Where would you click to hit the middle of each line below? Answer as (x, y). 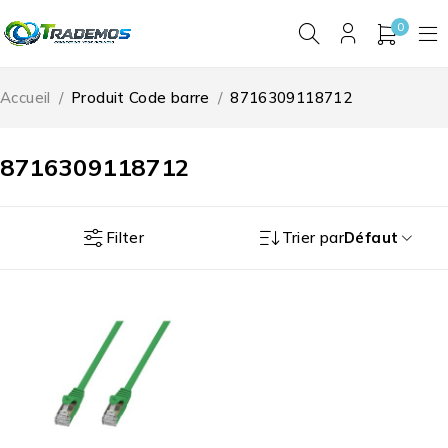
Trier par (313, 238)
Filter (125, 237)
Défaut (371, 238)
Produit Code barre (140, 98)
